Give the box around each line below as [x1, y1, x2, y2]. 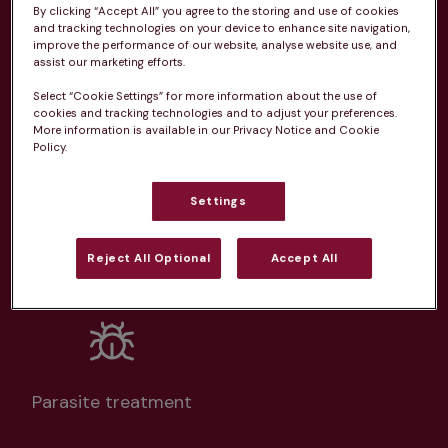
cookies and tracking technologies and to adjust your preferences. [33, 105, 398, 121]
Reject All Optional [87, 250, 211, 266]
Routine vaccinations [32, 273, 205, 298]
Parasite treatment [32, 390, 192, 415]
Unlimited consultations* [32, 156, 238, 181]
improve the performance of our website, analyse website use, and [33, 37, 398, 53]
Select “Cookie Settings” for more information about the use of [33, 88, 378, 104]
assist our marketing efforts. [33, 54, 186, 70]
